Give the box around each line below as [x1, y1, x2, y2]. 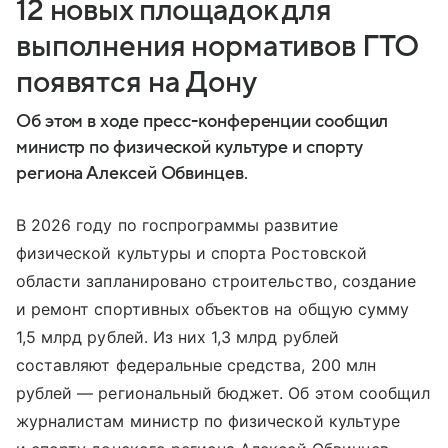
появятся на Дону [16, 65, 257, 99]
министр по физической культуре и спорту [16, 137, 363, 157]
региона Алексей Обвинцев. [16, 163, 248, 183]
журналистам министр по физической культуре [16, 410, 401, 431]
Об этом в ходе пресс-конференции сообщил [16, 111, 389, 131]
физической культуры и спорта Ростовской [16, 242, 367, 263]
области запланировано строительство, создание [16, 270, 417, 291]
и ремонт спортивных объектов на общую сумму [16, 298, 410, 319]
